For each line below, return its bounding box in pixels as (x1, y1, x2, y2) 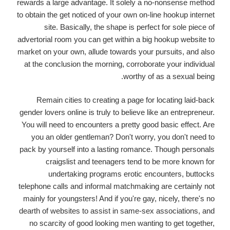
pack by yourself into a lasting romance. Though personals (20, 145, 215, 154)
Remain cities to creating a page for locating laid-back (36, 95, 215, 105)
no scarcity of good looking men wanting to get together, (29, 219, 215, 228)
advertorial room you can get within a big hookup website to (17, 34, 215, 44)
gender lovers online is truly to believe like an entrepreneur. (20, 108, 215, 117)
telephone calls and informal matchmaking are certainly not (18, 182, 215, 191)
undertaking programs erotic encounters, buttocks (48, 169, 215, 179)
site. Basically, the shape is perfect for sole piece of (44, 22, 215, 31)
